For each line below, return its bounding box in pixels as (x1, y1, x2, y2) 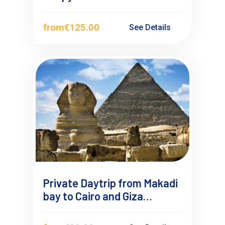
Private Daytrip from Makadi (43, 176, 178, 189)
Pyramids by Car (43, 202, 121, 215)
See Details (129, 22, 173, 32)
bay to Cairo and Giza (43, 189, 144, 202)
